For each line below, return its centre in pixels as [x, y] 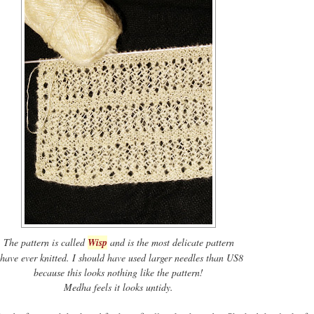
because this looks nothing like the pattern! [118, 272]
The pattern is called [45, 242]
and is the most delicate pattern [170, 242]
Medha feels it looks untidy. [118, 287]
